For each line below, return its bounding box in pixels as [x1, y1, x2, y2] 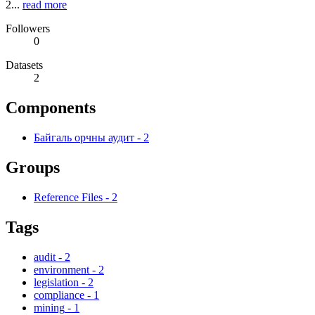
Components [6, 98, 96, 117]
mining [34, 301, 65, 314]
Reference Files [34, 191, 103, 204]
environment [34, 263, 89, 276]
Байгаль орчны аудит [34, 131, 134, 144]
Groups [6, 158, 60, 177]
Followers [6, 22, 50, 35]
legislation [34, 276, 79, 288]
